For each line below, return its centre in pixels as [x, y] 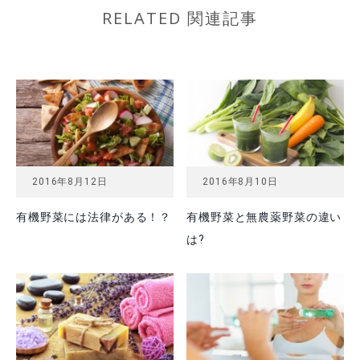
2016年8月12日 [70, 182]
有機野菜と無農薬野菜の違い [264, 217]
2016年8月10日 [240, 182]
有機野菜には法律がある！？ [94, 217]
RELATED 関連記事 [180, 18]
